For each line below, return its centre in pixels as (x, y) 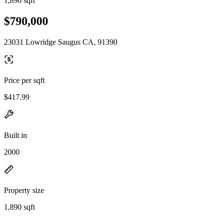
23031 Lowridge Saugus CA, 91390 (61, 42)
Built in (15, 135)
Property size (24, 190)
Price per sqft (24, 80)
